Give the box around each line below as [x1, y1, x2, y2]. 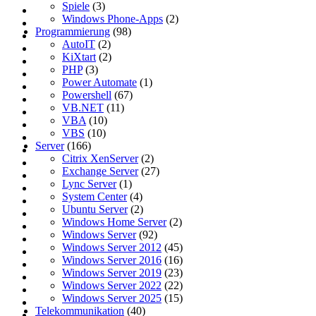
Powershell [62, 88, 111, 101]
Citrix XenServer [62, 152, 138, 164]
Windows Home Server [62, 215, 166, 228]
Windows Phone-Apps [62, 12, 163, 25]
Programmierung [35, 25, 110, 37]
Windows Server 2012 [62, 241, 162, 253]
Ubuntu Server [62, 202, 128, 215]
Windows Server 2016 [62, 253, 162, 266]
